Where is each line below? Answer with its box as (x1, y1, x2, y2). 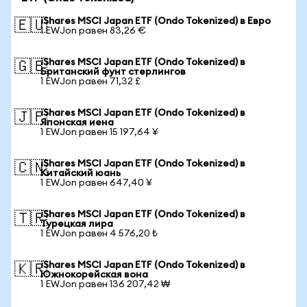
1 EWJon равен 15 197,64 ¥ (40, 127, 158, 137)
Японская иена (40, 118, 114, 127)
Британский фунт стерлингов (40, 67, 186, 77)
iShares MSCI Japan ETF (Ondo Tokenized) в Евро (40, 16, 271, 26)
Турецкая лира (40, 219, 113, 229)
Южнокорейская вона (40, 270, 148, 280)
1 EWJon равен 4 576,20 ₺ (40, 229, 158, 238)
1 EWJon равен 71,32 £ (40, 77, 140, 86)
